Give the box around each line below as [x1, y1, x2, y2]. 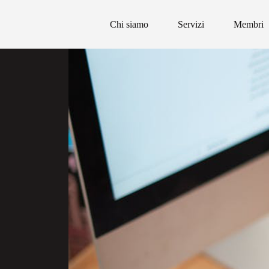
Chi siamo [110, 19, 149, 29]
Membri [234, 19, 264, 29]
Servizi [178, 19, 205, 29]
